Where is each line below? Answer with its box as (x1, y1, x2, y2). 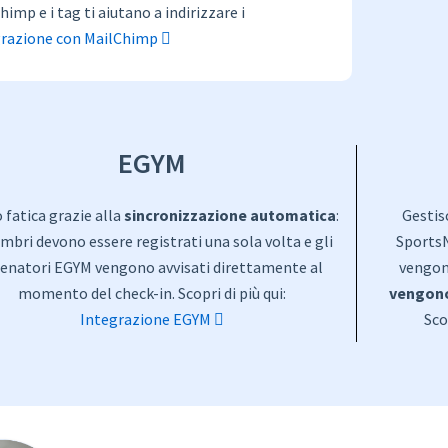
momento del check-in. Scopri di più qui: (18, 283, 286, 304)
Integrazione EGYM (80, 309, 214, 330)
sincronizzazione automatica (124, 205, 336, 226)
